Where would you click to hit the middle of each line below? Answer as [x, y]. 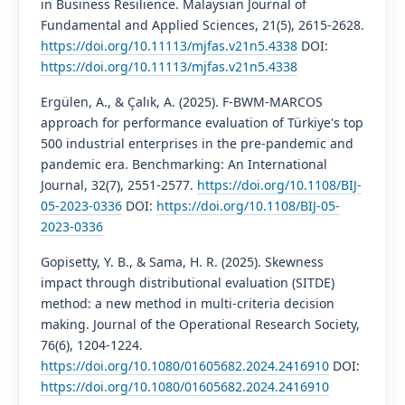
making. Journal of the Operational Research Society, [200, 324]
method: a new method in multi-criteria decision [187, 303]
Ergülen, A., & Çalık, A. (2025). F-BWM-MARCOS [181, 101]
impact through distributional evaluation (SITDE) [187, 282]
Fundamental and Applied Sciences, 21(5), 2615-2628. [202, 24]
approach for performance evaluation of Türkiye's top [202, 122]
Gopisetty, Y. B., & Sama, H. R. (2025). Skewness [182, 261]
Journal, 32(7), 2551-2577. [118, 184]
